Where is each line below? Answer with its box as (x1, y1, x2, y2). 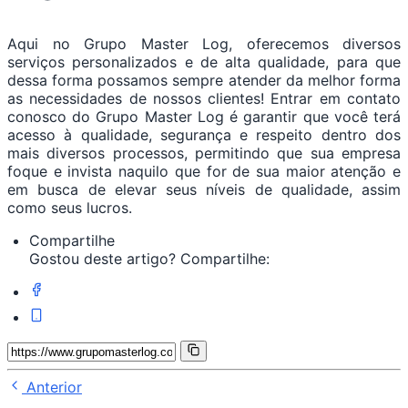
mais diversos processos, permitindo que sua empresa (7, 144, 401, 163)
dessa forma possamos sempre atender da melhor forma (7, 71, 401, 90)
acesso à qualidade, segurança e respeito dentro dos (7, 126, 401, 145)
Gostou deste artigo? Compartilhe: (29, 250, 270, 269)
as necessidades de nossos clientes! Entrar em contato (7, 89, 401, 108)
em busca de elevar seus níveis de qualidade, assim (7, 180, 401, 199)
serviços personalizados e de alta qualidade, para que (7, 53, 401, 72)
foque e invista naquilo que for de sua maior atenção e (7, 162, 401, 181)
